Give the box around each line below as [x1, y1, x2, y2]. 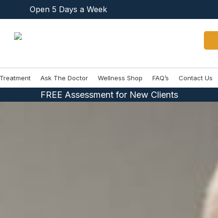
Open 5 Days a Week [30, 4, 108, 14]
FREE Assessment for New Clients [40, 90, 178, 100]
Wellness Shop [98, 74, 143, 82]
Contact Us [179, 74, 213, 82]
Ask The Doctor [40, 74, 88, 82]
